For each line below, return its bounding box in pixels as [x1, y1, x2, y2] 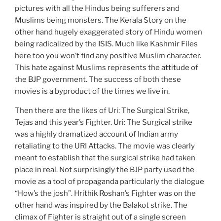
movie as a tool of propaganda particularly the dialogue [15, 177, 204, 186]
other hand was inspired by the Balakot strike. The [15, 201, 187, 210]
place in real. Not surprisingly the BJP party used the [15, 165, 194, 175]
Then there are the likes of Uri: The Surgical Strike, [15, 106, 189, 115]
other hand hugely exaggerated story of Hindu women [15, 28, 202, 37]
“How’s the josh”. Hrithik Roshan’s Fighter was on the [15, 189, 196, 198]
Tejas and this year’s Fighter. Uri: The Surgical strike [15, 118, 192, 127]
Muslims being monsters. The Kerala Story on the [15, 16, 186, 25]
